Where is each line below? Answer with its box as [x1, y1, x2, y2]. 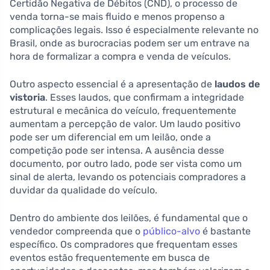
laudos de [215, 78, 260, 90]
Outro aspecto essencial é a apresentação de [10, 78, 215, 90]
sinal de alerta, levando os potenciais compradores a [10, 171, 246, 183]
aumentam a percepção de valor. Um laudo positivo [10, 118, 240, 130]
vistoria [10, 91, 45, 103]
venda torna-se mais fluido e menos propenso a [10, 10, 225, 22]
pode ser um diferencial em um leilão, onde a [10, 131, 211, 143]
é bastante [200, 225, 251, 237]
